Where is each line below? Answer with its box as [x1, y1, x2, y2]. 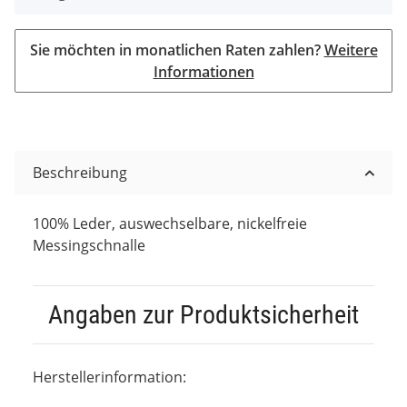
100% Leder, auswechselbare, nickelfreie [33, 213, 307, 233]
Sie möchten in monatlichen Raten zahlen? [29, 39, 324, 60]
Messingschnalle [33, 234, 145, 255]
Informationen [153, 61, 254, 82]
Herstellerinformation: [33, 366, 186, 387]
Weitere [323, 39, 378, 60]
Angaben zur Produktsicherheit [48, 299, 359, 330]
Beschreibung [33, 162, 127, 183]
